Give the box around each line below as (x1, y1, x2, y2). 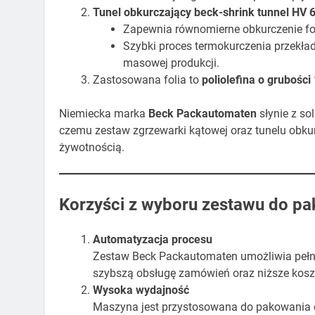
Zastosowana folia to (93, 75, 202, 89)
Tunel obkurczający (93, 8, 191, 22)
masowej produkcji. (123, 58, 220, 72)
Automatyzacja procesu (93, 235, 212, 249)
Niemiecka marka (59, 109, 148, 123)
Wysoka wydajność (93, 285, 189, 300)
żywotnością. (59, 143, 124, 157)
